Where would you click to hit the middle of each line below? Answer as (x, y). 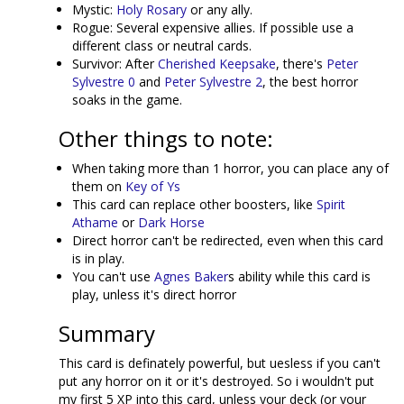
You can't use (113, 276)
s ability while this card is (299, 276)
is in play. (98, 258)
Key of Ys (153, 186)
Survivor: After (115, 64)
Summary (107, 333)
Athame (95, 222)
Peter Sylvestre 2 (213, 82)
